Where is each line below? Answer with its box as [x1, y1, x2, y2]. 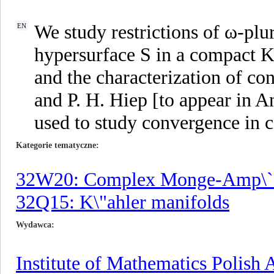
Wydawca [16, 220, 51, 229]
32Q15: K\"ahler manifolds [16, 191, 229, 213]
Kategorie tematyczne [16, 141, 96, 150]
